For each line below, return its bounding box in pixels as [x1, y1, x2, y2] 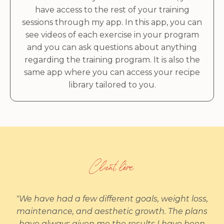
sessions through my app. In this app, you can [22, 17, 202, 27]
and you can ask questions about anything [27, 42, 197, 52]
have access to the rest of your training [34, 5, 189, 15]
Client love [90, 164, 134, 176]
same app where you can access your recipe [24, 67, 200, 77]
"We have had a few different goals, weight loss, [16, 194, 208, 204]
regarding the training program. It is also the [24, 55, 200, 65]
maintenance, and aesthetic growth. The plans [16, 206, 207, 216]
